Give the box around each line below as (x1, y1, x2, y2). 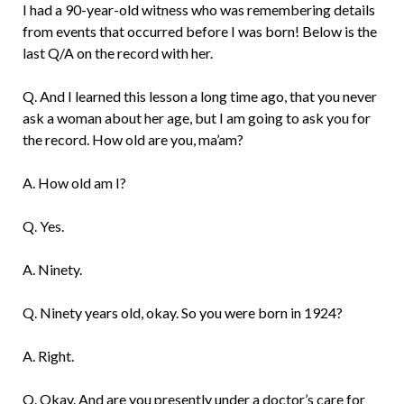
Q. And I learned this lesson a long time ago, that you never (22, 87, 377, 106)
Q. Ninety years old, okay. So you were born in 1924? (22, 304, 343, 322)
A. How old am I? (22, 174, 126, 192)
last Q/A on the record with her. (22, 44, 213, 62)
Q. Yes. (22, 217, 64, 235)
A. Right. (22, 347, 74, 365)
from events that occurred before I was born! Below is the (22, 23, 377, 41)
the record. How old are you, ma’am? (22, 131, 243, 149)
